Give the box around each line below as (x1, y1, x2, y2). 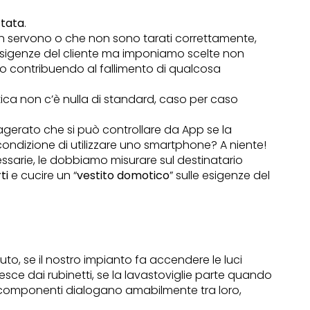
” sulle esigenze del (170, 167, 271, 184)
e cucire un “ (8, 167, 77, 184)
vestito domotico (77, 167, 170, 184)
